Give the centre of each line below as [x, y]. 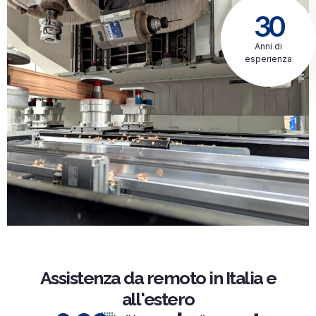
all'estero [158, 299]
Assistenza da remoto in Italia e [158, 278]
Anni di [268, 46]
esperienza [268, 59]
